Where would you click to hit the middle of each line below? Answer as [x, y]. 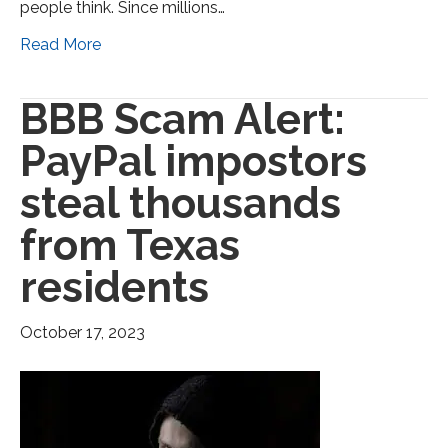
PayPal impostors [193, 162]
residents [114, 288]
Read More [60, 45]
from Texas [130, 246]
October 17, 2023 [82, 333]
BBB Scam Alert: [182, 120]
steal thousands [180, 204]
